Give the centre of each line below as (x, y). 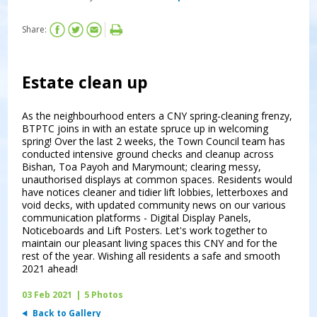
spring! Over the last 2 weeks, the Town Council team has (154, 141)
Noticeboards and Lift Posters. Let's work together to (145, 230)
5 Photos (104, 294)
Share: (35, 29)
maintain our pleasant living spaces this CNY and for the (150, 243)
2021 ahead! (50, 268)
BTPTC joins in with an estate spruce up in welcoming (145, 128)
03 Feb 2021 (47, 294)
